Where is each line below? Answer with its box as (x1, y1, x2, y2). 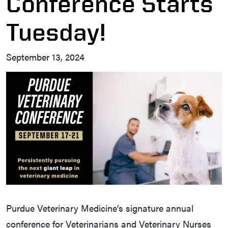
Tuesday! (6, 18, 106, 45)
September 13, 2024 (6, 50, 84, 64)
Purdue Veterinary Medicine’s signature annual (6, 202, 193, 215)
